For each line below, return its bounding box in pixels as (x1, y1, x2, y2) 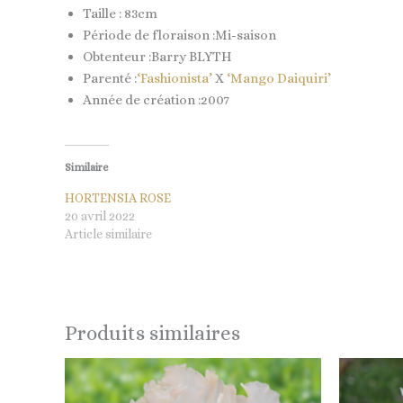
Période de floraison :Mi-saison (83, 27, 276, 43)
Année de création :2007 (83, 92, 229, 108)
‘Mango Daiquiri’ (227, 70, 331, 86)
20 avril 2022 (65, 208, 135, 223)
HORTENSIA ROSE (65, 190, 171, 205)
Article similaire (65, 226, 152, 241)
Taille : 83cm (83, 5, 157, 22)
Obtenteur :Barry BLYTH (83, 49, 232, 65)
